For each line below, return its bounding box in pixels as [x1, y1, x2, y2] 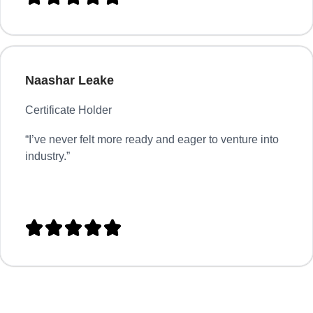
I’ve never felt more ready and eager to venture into [29, 133, 279, 145]
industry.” [25, 150, 70, 162]
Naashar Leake [25, 73, 114, 88]
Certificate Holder [25, 103, 112, 116]
